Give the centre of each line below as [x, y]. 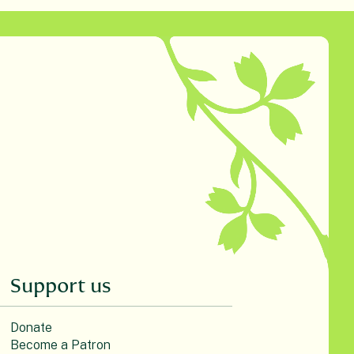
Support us [60, 286]
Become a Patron [60, 345]
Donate [31, 327]
